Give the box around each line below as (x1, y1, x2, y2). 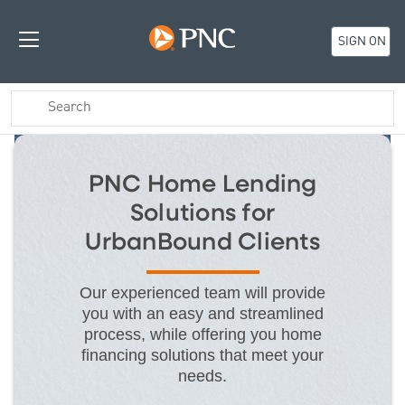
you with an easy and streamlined (81, 304, 324, 323)
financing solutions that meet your (81, 345, 324, 364)
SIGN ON (337, 33, 386, 52)
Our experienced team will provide (80, 283, 325, 302)
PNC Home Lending (88, 172, 317, 197)
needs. (178, 366, 227, 385)
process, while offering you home (83, 325, 322, 344)
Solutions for (129, 201, 276, 226)
